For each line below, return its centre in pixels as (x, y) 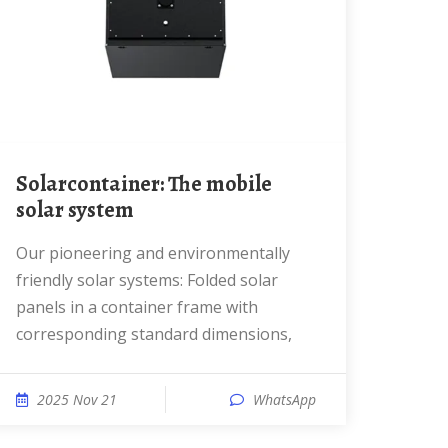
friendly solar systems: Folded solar (147, 280)
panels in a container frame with (137, 307)
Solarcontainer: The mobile (22, 184)
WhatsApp (284, 399)
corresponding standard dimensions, (154, 334)
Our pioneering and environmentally (22, 253)
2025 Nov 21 (77, 399)
